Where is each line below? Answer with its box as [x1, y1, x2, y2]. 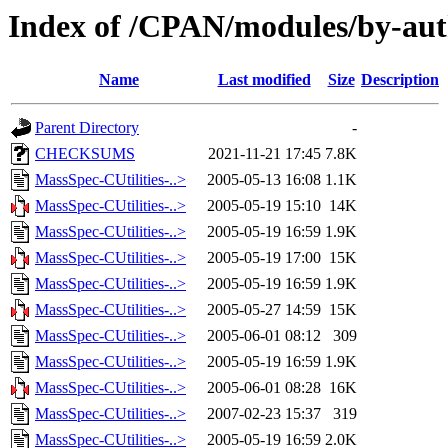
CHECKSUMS [35, 145, 135, 163]
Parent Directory [35, 119, 139, 137]
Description [361, 71, 439, 89]
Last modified [217, 71, 311, 89]
